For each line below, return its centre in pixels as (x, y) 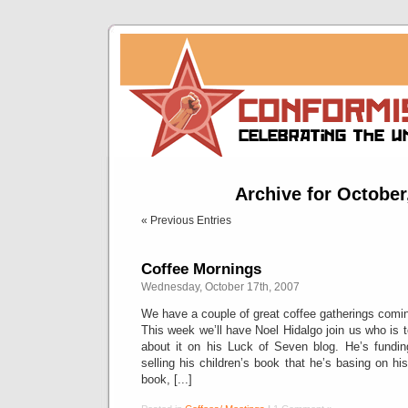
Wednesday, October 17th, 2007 (220, 287)
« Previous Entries (186, 220)
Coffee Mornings (201, 269)
